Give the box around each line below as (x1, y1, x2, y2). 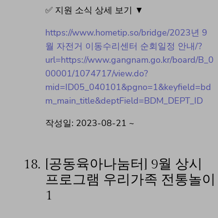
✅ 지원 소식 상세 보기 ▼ (45, 4, 144, 16)
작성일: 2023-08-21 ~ (45, 117, 134, 129)
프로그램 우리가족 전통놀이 (45, 172, 216, 188)
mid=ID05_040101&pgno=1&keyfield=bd (45, 81, 211, 93)
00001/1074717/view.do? (45, 67, 148, 79)
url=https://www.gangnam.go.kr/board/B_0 (45, 54, 214, 66)
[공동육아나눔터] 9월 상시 (45, 156, 202, 173)
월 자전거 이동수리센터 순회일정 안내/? (45, 40, 202, 52)
